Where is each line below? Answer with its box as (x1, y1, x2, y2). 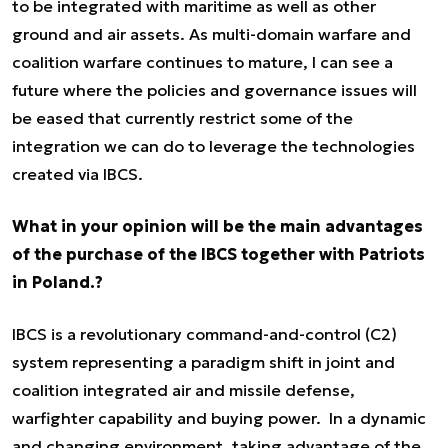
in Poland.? (12, 271, 103, 292)
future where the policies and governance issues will (12, 79, 417, 100)
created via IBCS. (12, 163, 143, 184)
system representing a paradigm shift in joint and (12, 351, 395, 372)
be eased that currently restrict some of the (12, 107, 353, 128)
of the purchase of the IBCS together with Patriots (12, 243, 425, 264)
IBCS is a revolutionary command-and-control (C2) (12, 323, 397, 344)
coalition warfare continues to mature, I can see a (12, 51, 393, 72)
